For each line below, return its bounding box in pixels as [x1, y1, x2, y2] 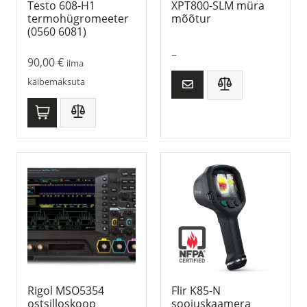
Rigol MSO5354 [27, 282, 104, 298]
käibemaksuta [27, 75, 85, 88]
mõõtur [171, 11, 211, 27]
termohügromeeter [27, 11, 129, 27]
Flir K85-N [171, 282, 221, 298]
